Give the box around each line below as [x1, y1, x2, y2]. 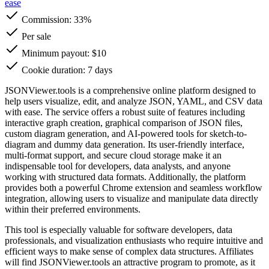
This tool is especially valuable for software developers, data [5, 224, 232, 235]
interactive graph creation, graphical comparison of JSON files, [5, 117, 243, 128]
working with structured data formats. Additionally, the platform [5, 171, 246, 182]
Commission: [19, 14, 74, 25]
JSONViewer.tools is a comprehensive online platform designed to [5, 85, 256, 95]
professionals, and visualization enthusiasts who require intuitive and [5, 235, 263, 246]
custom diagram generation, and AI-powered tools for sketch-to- [5, 128, 247, 139]
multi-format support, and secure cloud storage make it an [5, 150, 222, 160]
